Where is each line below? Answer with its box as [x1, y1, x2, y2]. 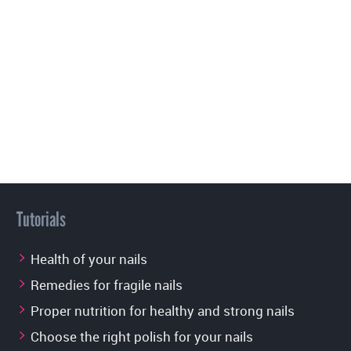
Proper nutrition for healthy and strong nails [31, 302, 295, 320]
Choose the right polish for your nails [31, 327, 253, 346]
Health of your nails [31, 250, 147, 269]
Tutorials [16, 207, 66, 233]
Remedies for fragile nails [31, 276, 183, 295]
